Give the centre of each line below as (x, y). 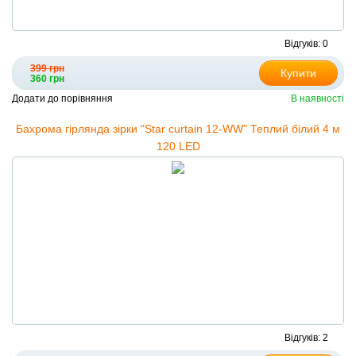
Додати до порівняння (62, 99)
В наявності (317, 99)
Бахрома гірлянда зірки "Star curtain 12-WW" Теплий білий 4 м (178, 129)
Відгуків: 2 (306, 338)
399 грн (47, 69)
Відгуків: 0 (306, 44)
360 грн (47, 79)
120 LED (178, 147)
